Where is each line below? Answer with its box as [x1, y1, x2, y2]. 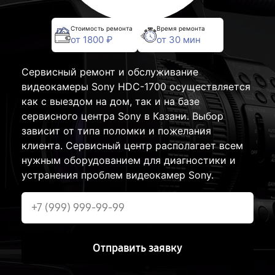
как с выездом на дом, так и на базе [21, 95, 199, 108]
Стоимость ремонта [71, 24, 133, 32]
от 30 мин [157, 33, 201, 45]
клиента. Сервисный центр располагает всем [21, 139, 243, 152]
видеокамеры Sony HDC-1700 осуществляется [21, 80, 250, 93]
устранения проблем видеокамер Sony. [21, 169, 214, 182]
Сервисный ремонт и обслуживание [21, 66, 198, 79]
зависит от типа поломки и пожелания [21, 125, 211, 137]
